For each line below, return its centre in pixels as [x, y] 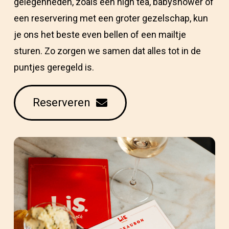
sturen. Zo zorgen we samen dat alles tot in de [107, 51]
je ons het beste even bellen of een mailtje [100, 35]
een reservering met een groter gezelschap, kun [111, 18]
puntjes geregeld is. [54, 67]
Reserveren [62, 102]
